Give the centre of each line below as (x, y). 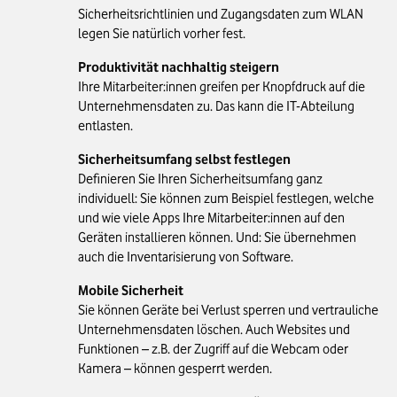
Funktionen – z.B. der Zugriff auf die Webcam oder (213, 350)
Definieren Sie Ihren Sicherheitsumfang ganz (200, 179)
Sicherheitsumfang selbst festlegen (184, 160)
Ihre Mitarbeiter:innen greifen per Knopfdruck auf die (221, 87)
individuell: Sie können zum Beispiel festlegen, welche (226, 199)
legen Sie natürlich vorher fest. (161, 34)
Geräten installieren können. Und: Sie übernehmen (217, 238)
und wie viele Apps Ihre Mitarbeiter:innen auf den (211, 218)
